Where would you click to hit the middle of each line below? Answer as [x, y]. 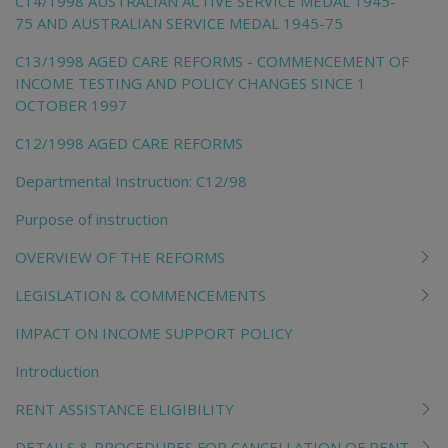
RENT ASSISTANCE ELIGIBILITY [124, 408]
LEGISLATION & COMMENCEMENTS [140, 294]
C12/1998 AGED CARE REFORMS [129, 142]
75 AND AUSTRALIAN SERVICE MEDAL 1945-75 [179, 22]
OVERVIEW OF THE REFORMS [120, 256]
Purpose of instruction [91, 218]
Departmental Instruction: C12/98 [131, 180]
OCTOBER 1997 [71, 104]
